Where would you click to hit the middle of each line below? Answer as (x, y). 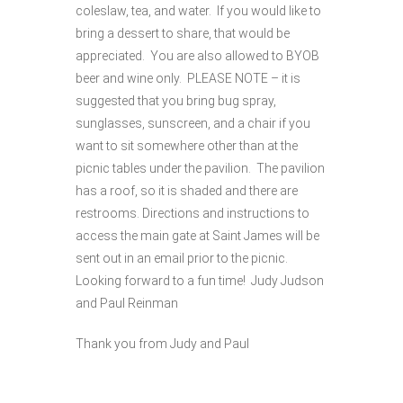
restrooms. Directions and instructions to (193, 213)
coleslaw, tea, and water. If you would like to (198, 11)
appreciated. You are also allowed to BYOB (197, 56)
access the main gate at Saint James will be (197, 236)
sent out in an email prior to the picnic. (183, 258)
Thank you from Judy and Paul (162, 344)
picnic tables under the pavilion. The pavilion (200, 168)
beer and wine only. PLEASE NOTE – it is (188, 78)
